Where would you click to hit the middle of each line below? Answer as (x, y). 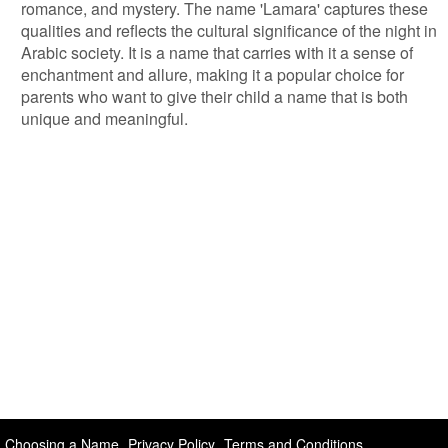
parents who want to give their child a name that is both (214, 96)
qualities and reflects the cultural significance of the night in (229, 30)
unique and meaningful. (104, 118)
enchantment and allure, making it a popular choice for (212, 74)
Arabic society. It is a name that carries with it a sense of (217, 52)
